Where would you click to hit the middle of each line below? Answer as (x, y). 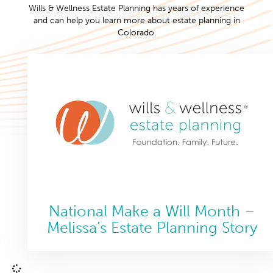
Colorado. (136, 33)
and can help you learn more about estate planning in (136, 20)
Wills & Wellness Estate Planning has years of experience (136, 8)
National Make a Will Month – (152, 211)
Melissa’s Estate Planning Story (152, 227)
